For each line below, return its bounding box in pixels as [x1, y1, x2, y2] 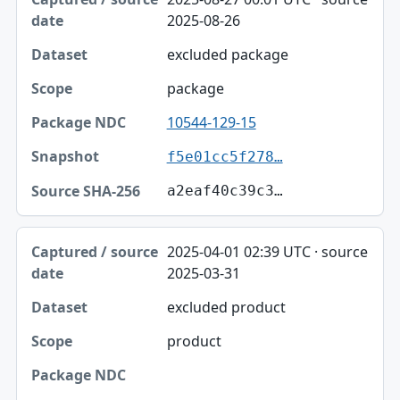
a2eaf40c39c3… [166, 181, 283, 199]
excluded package [166, 44, 288, 64]
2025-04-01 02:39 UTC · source [166, 241, 368, 262]
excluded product [166, 296, 286, 317]
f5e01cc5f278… [166, 147, 283, 165]
